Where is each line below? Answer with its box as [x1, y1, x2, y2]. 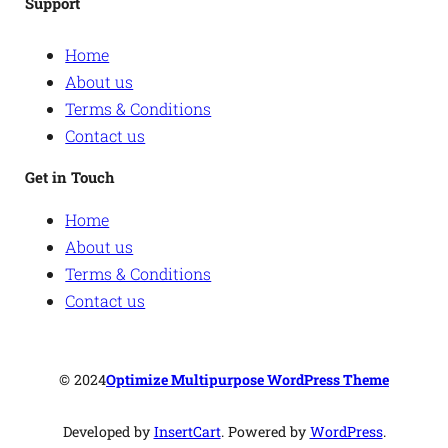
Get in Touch [25, 166, 116, 187]
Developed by [62, 422, 154, 442]
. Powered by [220, 422, 310, 442]
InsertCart [153, 422, 221, 442]
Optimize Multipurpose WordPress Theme [106, 369, 389, 389]
